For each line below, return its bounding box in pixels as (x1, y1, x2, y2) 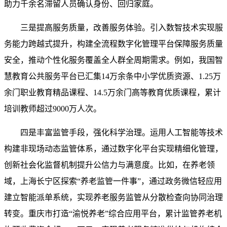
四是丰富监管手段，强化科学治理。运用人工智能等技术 (20, 128, 223, 137)
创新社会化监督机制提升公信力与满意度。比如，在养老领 (4, 161, 215, 169)
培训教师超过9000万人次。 (4, 104, 101, 113)
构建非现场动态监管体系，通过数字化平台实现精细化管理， (4, 144, 223, 153)
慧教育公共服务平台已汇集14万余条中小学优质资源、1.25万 (4, 72, 221, 81)
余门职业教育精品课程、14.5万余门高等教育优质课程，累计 (4, 88, 221, 97)
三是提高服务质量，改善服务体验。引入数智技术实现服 (20, 23, 223, 32)
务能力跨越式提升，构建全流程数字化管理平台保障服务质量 (4, 40, 223, 48)
